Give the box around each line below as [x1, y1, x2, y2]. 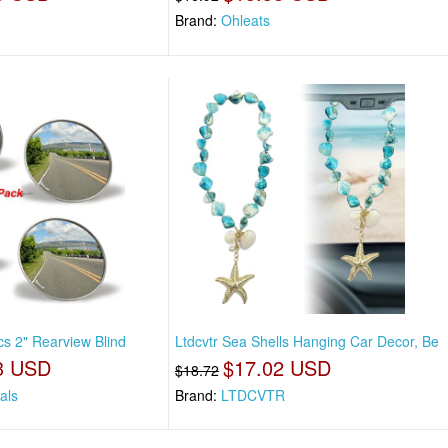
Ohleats [221, 10, 271, 31]
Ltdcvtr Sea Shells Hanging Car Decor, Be [175, 330, 440, 351]
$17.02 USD [223, 352, 332, 382]
